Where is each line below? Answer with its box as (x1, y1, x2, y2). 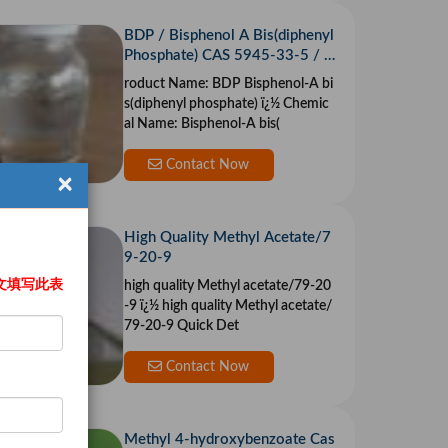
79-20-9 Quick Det (123, 319, 239, 334)
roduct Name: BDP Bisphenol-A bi (123, 77, 333, 92)
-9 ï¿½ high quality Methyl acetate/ (123, 299, 140, 314)
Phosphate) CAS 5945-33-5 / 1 (123, 48, 333, 64)
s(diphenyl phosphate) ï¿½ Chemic (123, 97, 261, 112)
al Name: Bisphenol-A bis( (123, 117, 280, 132)
